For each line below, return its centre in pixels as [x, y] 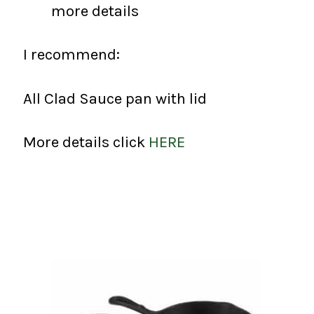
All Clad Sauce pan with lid [115, 98]
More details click [86, 142]
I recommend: [71, 55]
